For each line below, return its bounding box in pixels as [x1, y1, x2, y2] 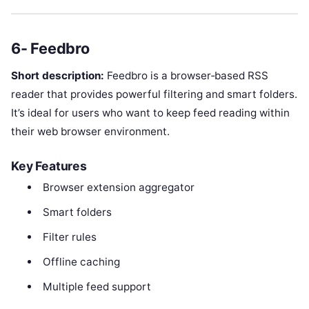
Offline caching [42, 255, 120, 268]
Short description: [11, 68, 104, 82]
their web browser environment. [11, 124, 170, 138]
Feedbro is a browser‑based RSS [104, 68, 268, 82]
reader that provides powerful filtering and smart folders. [11, 87, 297, 101]
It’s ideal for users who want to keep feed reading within [11, 106, 290, 119]
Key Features [11, 158, 87, 173]
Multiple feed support [42, 279, 151, 293]
